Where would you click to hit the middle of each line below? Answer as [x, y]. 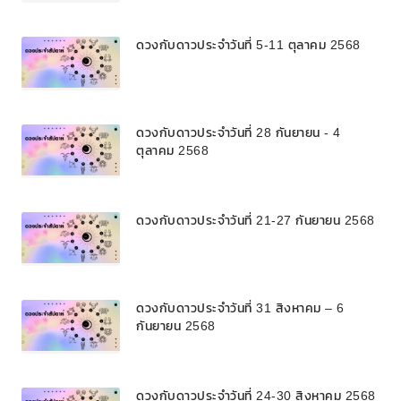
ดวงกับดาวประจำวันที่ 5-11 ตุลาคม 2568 [248, 45]
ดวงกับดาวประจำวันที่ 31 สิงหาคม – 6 [240, 308]
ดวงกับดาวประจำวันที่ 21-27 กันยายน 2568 [256, 220]
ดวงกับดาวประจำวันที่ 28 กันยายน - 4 [239, 132]
